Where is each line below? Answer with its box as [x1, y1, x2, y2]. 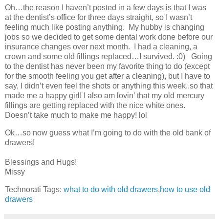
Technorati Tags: [5, 185, 64, 194]
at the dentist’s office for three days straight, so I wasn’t [5, 13, 192, 22]
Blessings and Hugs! [5, 157, 77, 166]
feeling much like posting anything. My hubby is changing [5, 23, 204, 32]
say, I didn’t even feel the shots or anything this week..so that [5, 82, 213, 90]
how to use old [160, 185, 210, 194]
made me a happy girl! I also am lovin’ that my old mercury [5, 91, 204, 100]
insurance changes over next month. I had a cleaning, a [5, 43, 197, 51]
